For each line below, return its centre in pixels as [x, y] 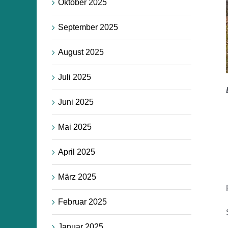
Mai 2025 [75, 127]
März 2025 [77, 177]
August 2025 [81, 52]
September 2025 [88, 27]
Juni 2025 [76, 102]
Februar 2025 [82, 202]
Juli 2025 [75, 77]
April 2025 [77, 152]
